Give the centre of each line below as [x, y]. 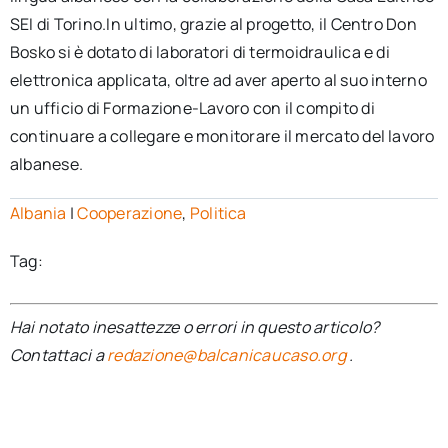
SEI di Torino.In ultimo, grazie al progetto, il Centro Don [213, 24]
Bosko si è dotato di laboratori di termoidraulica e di [199, 52]
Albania [38, 213]
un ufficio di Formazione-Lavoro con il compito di [192, 108]
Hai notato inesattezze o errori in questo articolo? [194, 327]
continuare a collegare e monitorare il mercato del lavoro [222, 136]
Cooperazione [130, 213]
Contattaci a [58, 355]
